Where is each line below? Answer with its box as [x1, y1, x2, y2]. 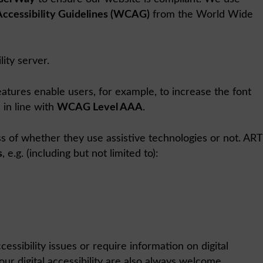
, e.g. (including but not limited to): [2, 148, 159, 159]
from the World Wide [150, 9, 253, 20]
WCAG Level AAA [57, 102, 143, 113]
